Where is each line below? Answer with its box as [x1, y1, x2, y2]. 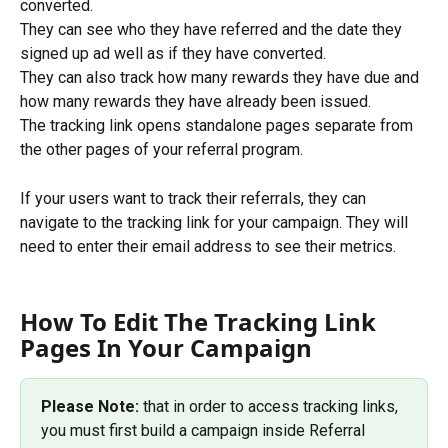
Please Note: [41, 397, 139, 417]
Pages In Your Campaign [20, 331, 312, 365]
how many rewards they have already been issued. [20, 92, 371, 112]
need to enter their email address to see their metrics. [20, 236, 400, 256]
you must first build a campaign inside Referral [41, 421, 369, 441]
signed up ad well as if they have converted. [20, 44, 330, 64]
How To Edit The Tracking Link [20, 305, 382, 339]
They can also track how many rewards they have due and [20, 68, 423, 88]
